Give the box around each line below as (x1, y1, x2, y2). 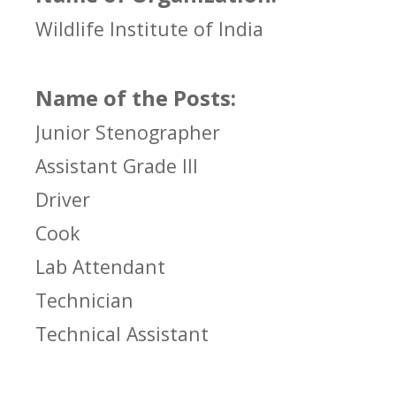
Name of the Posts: (35, 83, 236, 113)
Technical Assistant (35, 321, 209, 347)
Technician (35, 287, 133, 314)
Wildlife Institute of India (35, 16, 263, 42)
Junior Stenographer (35, 119, 220, 146)
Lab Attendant (35, 254, 165, 280)
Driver (35, 187, 90, 213)
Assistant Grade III (35, 153, 198, 179)
